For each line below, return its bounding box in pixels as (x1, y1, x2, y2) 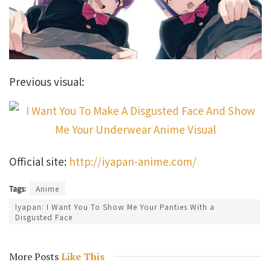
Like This (59, 249, 105, 263)
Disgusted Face (15, 211, 73, 222)
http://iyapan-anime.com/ (69, 153, 197, 169)
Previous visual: (9, 74, 84, 90)
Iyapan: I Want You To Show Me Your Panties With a (15, 201, 215, 212)
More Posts (9, 249, 59, 263)
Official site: (9, 153, 69, 169)
